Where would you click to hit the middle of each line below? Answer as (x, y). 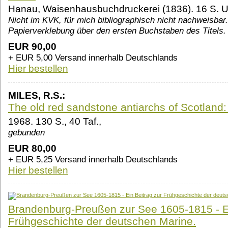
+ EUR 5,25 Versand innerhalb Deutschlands (93, 160)
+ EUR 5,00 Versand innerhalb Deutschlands (93, 58)
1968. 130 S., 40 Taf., (55, 122)
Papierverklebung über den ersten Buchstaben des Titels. (117, 31)
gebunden (26, 133)
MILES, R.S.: (37, 96)
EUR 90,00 (32, 47)
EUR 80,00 (32, 149)
